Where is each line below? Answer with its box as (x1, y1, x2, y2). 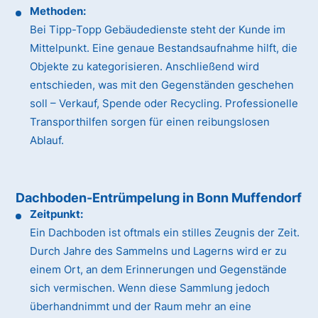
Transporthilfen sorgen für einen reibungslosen (30, 115, 270, 129)
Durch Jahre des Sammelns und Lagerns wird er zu (30, 244, 287, 258)
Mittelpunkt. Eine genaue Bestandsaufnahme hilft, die (30, 41, 298, 55)
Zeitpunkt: (30, 207, 84, 221)
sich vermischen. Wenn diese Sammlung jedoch (30, 281, 270, 295)
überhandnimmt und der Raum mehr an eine (30, 300, 252, 314)
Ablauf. (30, 133, 65, 148)
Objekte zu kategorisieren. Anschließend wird (30, 60, 260, 74)
